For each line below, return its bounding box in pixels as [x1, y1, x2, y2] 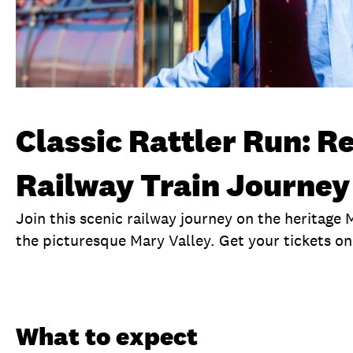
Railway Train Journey [16, 164, 350, 205]
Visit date [244, 276, 306, 293]
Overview [32, 276, 89, 293]
